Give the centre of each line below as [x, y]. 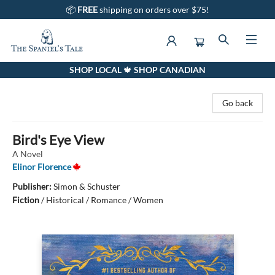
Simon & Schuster [87, 186]
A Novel [28, 154]
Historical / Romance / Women [105, 200]
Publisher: [33, 186]
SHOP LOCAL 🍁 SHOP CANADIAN [137, 70]
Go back [238, 103]
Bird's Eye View [58, 140]
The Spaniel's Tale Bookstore [63, 73]
